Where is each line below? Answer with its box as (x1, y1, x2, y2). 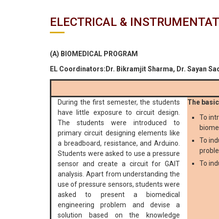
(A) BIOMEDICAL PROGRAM (50, 50, 138, 58)
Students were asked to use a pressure (58, 150, 180, 158)
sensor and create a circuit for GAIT (58, 160, 180, 168)
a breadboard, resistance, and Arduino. (58, 139, 180, 148)
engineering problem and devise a (58, 201, 180, 209)
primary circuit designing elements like (58, 129, 180, 137)
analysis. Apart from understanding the (58, 170, 180, 178)
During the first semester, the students (58, 98, 180, 107)
